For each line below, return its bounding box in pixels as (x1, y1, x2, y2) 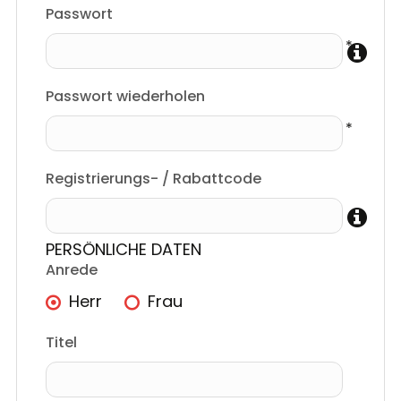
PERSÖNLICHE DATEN (46, 238, 202, 261)
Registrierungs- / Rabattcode (46, 168, 262, 190)
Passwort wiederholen (46, 86, 206, 107)
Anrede (46, 260, 98, 281)
